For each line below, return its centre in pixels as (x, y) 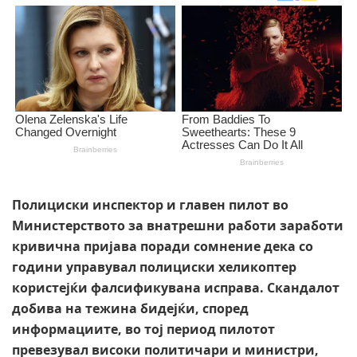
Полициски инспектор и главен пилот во (150, 205)
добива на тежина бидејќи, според (130, 309)
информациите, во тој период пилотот (143, 330)
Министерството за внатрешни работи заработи (178, 226)
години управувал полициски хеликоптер (154, 267)
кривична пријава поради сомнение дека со (163, 247)
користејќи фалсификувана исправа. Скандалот (176, 288)
